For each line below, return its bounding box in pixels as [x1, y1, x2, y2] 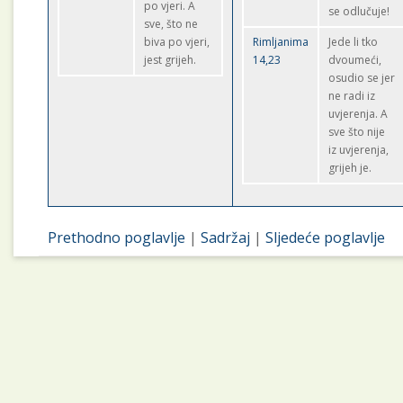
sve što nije [328, 124, 386, 139]
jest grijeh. [144, 52, 197, 67]
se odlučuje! [328, 4, 390, 19]
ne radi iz [328, 88, 376, 103]
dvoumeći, [328, 52, 382, 67]
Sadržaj [201, 228, 251, 247]
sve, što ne [144, 16, 199, 31]
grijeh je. [328, 160, 372, 175]
